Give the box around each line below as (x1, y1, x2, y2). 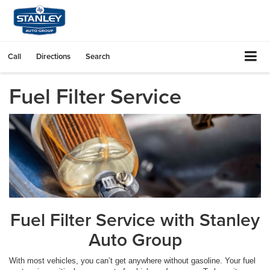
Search (86, 51, 110, 62)
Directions (36, 51, 71, 62)
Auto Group (88, 227, 182, 253)
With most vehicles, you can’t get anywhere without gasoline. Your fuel (9, 256, 256, 266)
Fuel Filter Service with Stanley (10, 207, 260, 233)
